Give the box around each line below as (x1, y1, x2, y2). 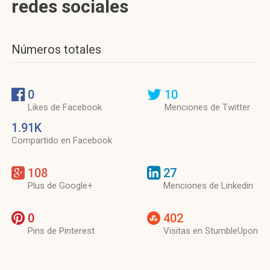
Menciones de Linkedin (163, 180, 253, 191)
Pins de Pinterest (28, 225, 95, 236)
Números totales (11, 42, 101, 57)
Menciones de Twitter (165, 102, 250, 113)
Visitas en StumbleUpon (163, 225, 258, 236)
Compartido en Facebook (11, 135, 112, 146)
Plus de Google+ (28, 180, 93, 191)
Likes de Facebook (28, 102, 102, 113)
